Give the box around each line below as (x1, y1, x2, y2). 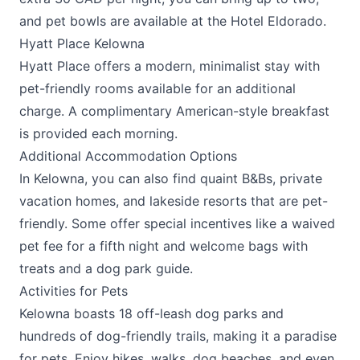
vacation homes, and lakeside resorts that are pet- (19, 193, 328, 209)
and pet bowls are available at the (19, 13, 231, 29)
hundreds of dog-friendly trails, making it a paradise (19, 328, 337, 344)
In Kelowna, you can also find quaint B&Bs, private (19, 170, 322, 186)
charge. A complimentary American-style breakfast (19, 103, 329, 119)
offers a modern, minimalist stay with (90, 58, 320, 74)
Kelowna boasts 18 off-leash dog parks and (19, 305, 284, 321)
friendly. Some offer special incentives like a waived (19, 215, 335, 231)
